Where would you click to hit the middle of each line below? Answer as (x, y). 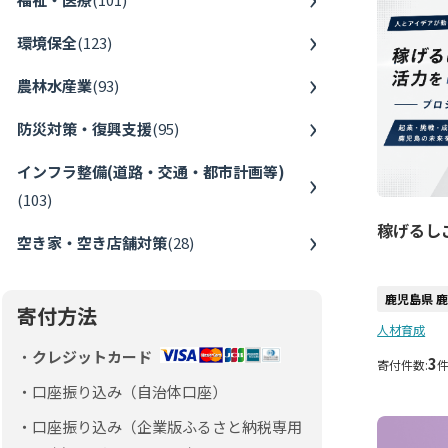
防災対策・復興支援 (84, 128)
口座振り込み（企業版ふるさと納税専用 (167, 426)
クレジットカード (92, 356)
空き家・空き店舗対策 (92, 242)
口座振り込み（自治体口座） (129, 391)
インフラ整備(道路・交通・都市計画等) (151, 171)
